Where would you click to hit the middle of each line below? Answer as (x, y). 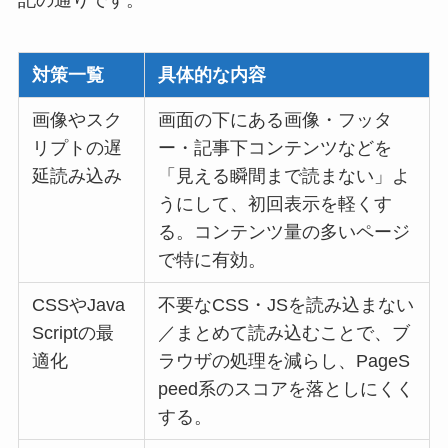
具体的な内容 (212, 74)
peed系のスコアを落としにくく (286, 388)
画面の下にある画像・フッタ (275, 119)
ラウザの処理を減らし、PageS (284, 360)
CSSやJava (79, 304)
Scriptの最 (73, 332)
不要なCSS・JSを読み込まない (286, 304)
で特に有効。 (212, 259)
